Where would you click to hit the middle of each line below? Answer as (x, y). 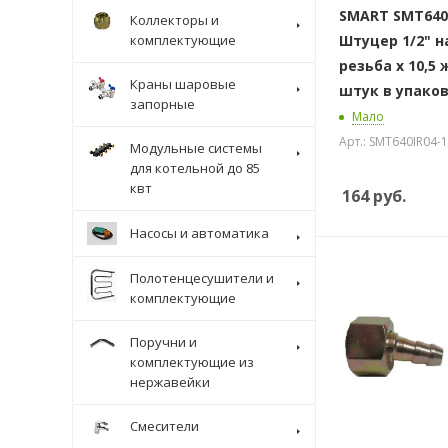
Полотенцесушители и (202, 277)
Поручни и (163, 341)
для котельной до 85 (195, 168)
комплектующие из (192, 361)
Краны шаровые (183, 84)
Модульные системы (196, 148)
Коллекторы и (174, 20)
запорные (162, 104)
